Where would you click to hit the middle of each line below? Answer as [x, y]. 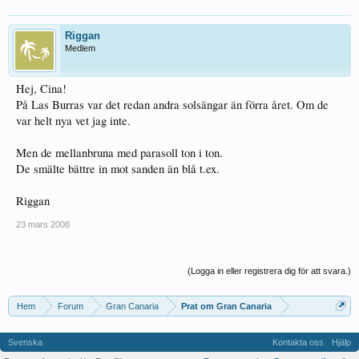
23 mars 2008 [43, 224]
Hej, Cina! [41, 89]
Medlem [80, 48]
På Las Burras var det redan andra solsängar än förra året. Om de [172, 105]
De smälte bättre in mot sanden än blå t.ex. [118, 169]
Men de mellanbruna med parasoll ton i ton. [119, 153]
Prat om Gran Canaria [226, 306]
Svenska [25, 342]
